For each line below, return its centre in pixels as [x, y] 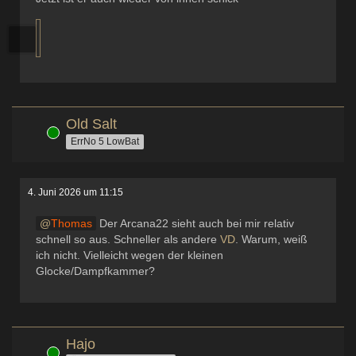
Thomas [72, 223]
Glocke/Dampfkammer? [95, 271]
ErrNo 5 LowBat [105, 142]
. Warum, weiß [271, 239]
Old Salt [91, 124]
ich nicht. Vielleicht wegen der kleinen [130, 255]
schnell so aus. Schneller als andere [128, 239]
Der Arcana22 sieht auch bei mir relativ [195, 223]
